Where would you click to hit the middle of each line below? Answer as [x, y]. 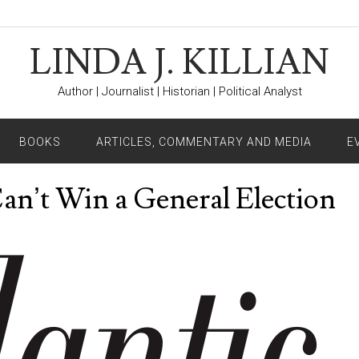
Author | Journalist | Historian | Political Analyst [179, 91]
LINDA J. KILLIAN [179, 63]
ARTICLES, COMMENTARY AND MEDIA [204, 142]
